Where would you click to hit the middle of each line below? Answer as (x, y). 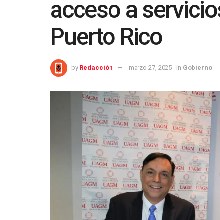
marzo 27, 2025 (150, 68)
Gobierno (197, 68)
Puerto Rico (106, 37)
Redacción (96, 68)
